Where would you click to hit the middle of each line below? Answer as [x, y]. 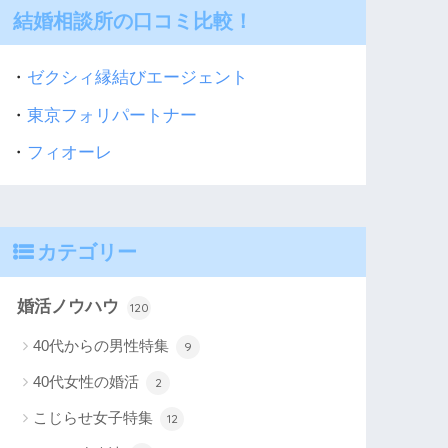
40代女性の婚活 [88, 382]
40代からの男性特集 [103, 346]
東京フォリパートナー [112, 115]
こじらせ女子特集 [95, 418]
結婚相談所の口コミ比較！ [133, 20]
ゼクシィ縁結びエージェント [138, 78]
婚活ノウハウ [71, 307]
